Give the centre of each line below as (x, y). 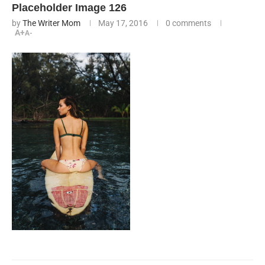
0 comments (188, 23)
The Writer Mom (51, 23)
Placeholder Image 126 (69, 8)
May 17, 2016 (123, 23)
